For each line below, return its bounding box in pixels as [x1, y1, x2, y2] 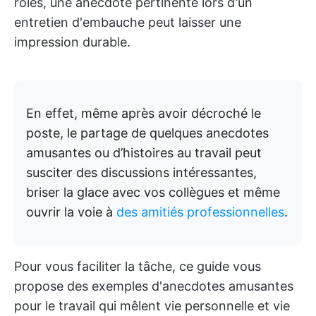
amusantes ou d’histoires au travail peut [26, 145, 262, 160]
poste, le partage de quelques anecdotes [26, 126, 269, 140]
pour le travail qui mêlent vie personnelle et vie [14, 298, 290, 313]
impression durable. [14, 35, 130, 49]
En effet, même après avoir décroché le [26, 106, 261, 121]
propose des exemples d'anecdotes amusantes [14, 279, 293, 293]
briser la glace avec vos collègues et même [26, 185, 280, 200]
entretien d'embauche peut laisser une [14, 15, 241, 30]
